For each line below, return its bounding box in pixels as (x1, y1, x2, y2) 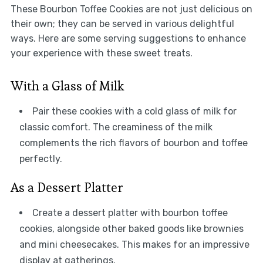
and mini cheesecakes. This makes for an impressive (19, 238, 249, 250)
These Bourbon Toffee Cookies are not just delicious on (10, 3, 252, 15)
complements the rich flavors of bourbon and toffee (19, 137, 248, 149)
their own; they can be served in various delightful (10, 18, 234, 29)
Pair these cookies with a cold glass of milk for (32, 105, 237, 117)
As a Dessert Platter (10, 178, 123, 195)
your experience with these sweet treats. (10, 47, 193, 59)
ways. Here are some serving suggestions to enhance (10, 32, 246, 44)
